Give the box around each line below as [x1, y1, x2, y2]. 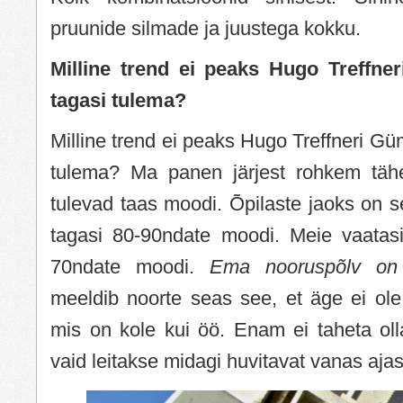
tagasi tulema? [50, 88, 186, 112]
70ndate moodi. [50, 255, 210, 278]
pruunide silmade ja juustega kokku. [50, 16, 361, 40]
